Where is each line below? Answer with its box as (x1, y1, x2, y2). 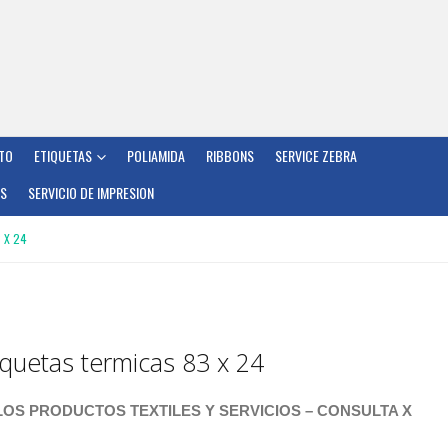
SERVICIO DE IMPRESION (28, 182, 155, 203)
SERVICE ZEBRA (275, 145, 357, 166)
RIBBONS (206, 145, 254, 166)
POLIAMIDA (127, 145, 185, 166)
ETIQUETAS (34, 145, 92, 166)
